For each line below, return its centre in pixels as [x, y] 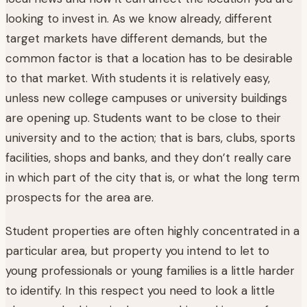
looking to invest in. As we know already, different [139, 18]
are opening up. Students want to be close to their [143, 118]
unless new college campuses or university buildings [146, 98]
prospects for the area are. [79, 197]
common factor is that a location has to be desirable [149, 58]
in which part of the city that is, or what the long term [152, 177]
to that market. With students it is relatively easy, [138, 78]
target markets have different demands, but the [136, 38]
